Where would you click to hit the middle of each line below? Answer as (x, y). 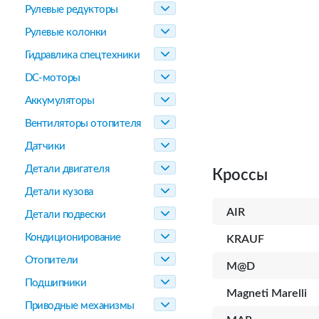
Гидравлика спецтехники (82, 55)
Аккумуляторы (59, 101)
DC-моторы (52, 78)
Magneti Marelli (267, 293)
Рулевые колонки (66, 32)
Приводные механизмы (79, 306)
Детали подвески (65, 215)
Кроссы (240, 175)
